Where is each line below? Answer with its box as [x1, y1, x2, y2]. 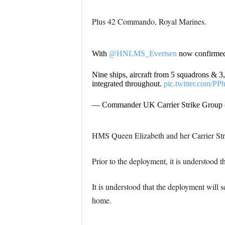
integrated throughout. [91, 79, 164, 88]
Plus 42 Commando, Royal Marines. [91, 16, 206, 27]
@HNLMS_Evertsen [108, 49, 177, 58]
